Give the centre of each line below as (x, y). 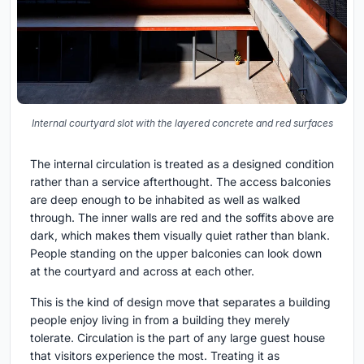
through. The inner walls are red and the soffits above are (182, 218)
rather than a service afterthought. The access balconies (180, 182)
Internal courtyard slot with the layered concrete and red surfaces (182, 123)
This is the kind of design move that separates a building (180, 302)
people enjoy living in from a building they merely (160, 320)
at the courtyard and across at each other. (142, 271)
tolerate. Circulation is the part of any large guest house (178, 338)
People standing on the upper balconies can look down (176, 253)
